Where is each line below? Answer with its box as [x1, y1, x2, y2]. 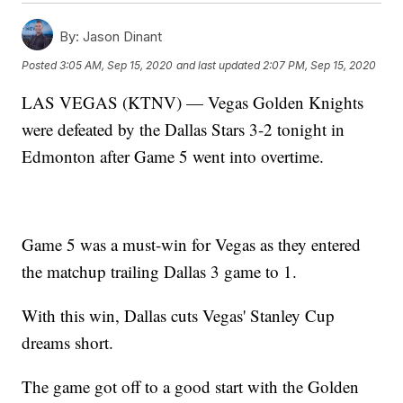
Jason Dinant [79, 28, 163, 46]
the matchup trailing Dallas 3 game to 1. [22, 260, 298, 283]
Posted [22, 58, 60, 72]
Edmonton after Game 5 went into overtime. [22, 145, 325, 168]
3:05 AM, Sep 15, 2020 [59, 58, 174, 72]
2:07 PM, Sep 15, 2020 [263, 58, 377, 72]
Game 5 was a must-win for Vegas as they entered [22, 233, 362, 256]
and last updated [176, 58, 261, 72]
